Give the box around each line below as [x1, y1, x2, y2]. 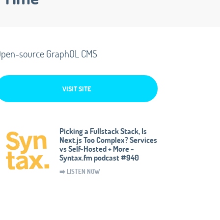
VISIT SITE [62, 84, 91, 93]
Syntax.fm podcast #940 [59, 152, 139, 163]
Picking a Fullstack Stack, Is [59, 126, 147, 136]
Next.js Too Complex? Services [59, 135, 157, 145]
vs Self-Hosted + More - [59, 143, 134, 154]
